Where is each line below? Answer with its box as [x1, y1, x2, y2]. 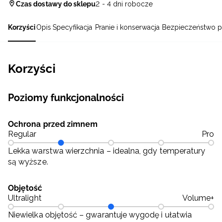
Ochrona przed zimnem [8, 119, 98, 129]
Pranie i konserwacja [95, 23, 160, 32]
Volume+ [182, 193, 214, 203]
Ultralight [8, 193, 42, 203]
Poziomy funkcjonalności [8, 92, 124, 104]
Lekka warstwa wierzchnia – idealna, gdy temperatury [8, 146, 206, 156]
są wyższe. [8, 157, 48, 167]
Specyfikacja [53, 23, 92, 32]
